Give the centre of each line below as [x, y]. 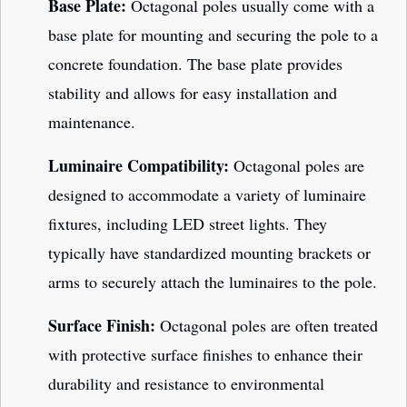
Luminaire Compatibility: [139, 166]
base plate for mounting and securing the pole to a [213, 35]
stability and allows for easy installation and [193, 93]
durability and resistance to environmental [186, 384]
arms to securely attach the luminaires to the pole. [213, 282]
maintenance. [92, 122]
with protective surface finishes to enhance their [205, 355]
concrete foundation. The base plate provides [195, 64]
